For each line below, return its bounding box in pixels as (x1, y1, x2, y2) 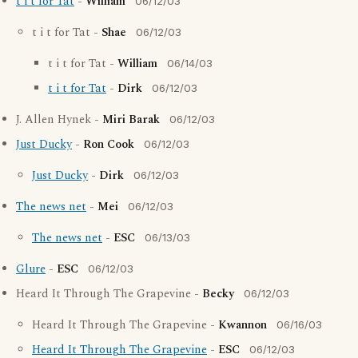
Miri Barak (102, 111, 160, 129)
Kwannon (218, 316, 267, 334)
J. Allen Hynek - (16, 111, 102, 129)
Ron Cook (83, 136, 134, 153)
